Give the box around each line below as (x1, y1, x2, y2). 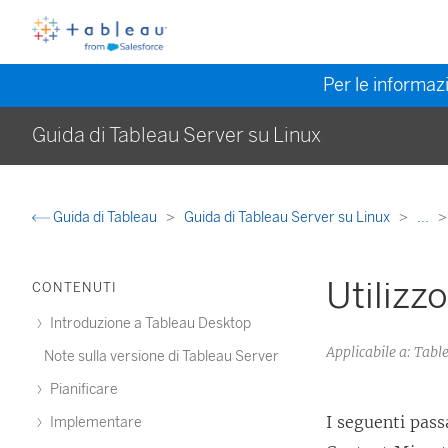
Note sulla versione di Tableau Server (44, 348, 279, 365)
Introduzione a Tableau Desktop (47, 315, 251, 332)
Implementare (47, 414, 142, 431)
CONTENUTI (32, 280, 117, 295)
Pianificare (47, 381, 118, 398)
